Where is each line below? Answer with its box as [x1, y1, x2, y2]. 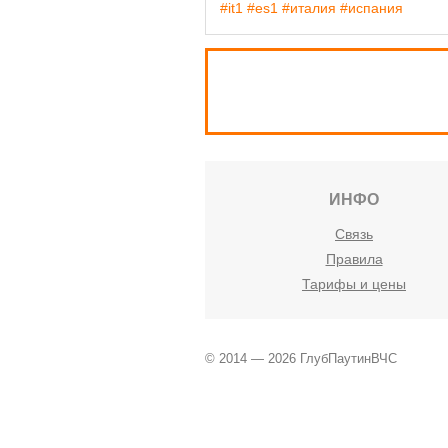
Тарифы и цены [302, 276, 406, 293]
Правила [325, 251, 383, 268]
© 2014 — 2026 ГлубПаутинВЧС [205, 350, 398, 366]
